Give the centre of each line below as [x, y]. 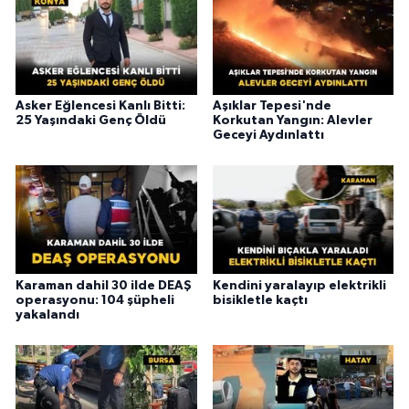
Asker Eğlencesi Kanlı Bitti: [100, 105]
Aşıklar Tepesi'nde [272, 105]
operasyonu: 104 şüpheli [95, 300]
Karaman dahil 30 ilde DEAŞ [104, 285]
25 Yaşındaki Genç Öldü [91, 120]
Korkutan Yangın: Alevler [292, 120]
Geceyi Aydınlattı [268, 135]
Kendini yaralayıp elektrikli [299, 285]
